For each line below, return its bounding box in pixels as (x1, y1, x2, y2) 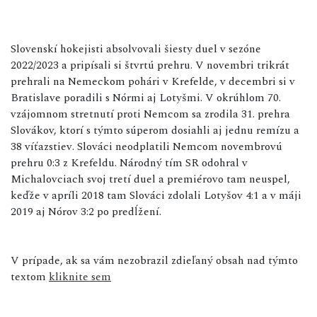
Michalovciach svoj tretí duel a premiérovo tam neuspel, (11, 170, 290, 188)
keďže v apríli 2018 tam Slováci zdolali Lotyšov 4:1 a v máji (11, 186, 301, 204)
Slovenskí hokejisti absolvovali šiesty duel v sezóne (11, 40, 261, 57)
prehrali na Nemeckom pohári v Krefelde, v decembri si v (11, 72, 295, 90)
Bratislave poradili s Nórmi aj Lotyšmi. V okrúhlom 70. (11, 88, 281, 106)
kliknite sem (49, 267, 111, 285)
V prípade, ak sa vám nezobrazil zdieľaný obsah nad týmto (11, 251, 298, 269)
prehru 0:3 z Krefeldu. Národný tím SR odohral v (11, 154, 248, 171)
